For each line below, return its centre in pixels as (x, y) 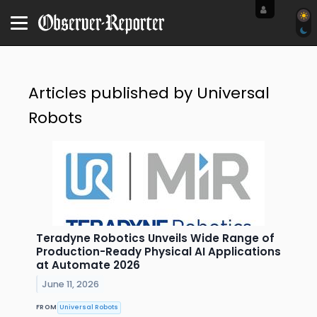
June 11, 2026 (71, 284)
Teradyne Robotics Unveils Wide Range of (155, 238)
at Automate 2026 (88, 265)
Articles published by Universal (149, 93)
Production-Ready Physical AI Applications (158, 251)
